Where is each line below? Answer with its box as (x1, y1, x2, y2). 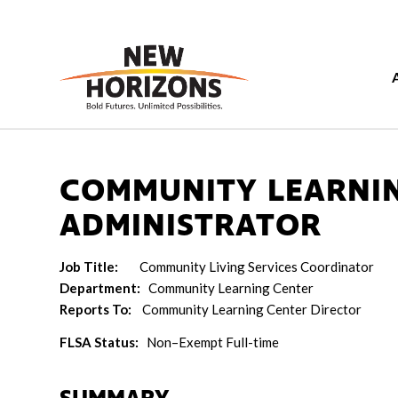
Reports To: (60, 301, 142, 317)
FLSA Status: (60, 333, 147, 350)
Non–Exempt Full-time (147, 333, 279, 350)
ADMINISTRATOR (60, 204, 322, 248)
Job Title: (60, 259, 118, 275)
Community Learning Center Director (142, 301, 362, 317)
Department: (60, 280, 148, 296)
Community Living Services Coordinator (118, 259, 374, 275)
